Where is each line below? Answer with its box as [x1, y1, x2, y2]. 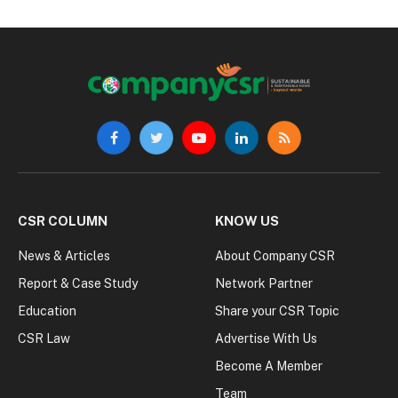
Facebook [112, 138, 171, 153]
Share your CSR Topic [215, 304, 339, 319]
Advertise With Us [215, 331, 317, 346]
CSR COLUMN [18, 213, 107, 229]
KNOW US [215, 213, 279, 229]
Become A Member [215, 359, 322, 374]
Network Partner [215, 276, 313, 291]
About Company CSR [215, 249, 335, 264]
